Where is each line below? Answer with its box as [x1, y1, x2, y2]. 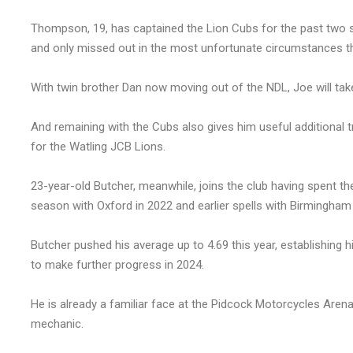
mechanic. [31, 317, 84, 332]
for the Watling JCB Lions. [31, 139, 165, 154]
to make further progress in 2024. [31, 258, 204, 273]
